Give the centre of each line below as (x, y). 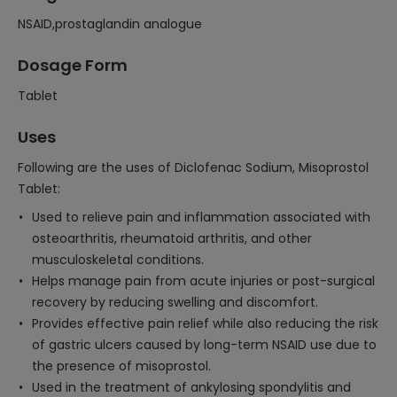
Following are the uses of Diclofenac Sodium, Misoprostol (193, 167)
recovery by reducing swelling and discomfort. (175, 302)
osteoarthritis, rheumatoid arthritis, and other (172, 238)
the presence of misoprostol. (121, 366)
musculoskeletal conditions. (118, 260)
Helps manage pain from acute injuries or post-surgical (203, 281)
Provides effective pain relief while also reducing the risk (205, 323)
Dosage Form (73, 65)
